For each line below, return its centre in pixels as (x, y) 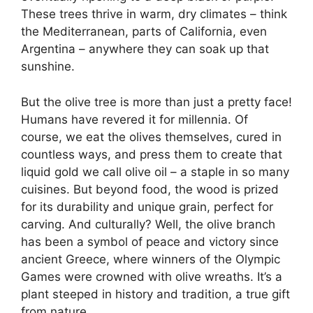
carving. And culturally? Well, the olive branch (148, 224)
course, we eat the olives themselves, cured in (151, 137)
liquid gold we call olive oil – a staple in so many (155, 172)
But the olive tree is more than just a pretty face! (156, 102)
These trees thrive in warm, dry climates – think (154, 14)
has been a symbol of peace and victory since (150, 241)
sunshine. (48, 66)
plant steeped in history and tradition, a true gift (155, 294)
